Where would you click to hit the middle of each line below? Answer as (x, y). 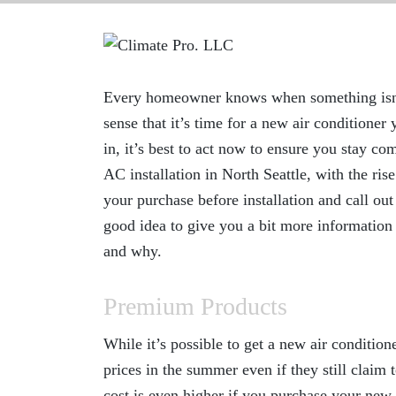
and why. (133, 251)
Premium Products (195, 307)
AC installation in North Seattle (205, 175)
